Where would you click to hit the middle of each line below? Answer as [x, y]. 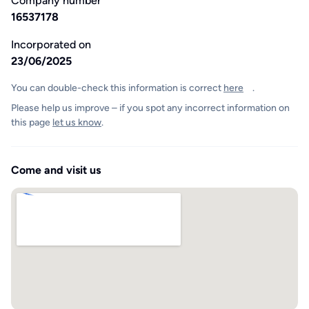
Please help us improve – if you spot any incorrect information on [150, 108]
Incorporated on [51, 44]
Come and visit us [56, 170]
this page [32, 122]
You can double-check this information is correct [117, 88]
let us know [77, 122]
